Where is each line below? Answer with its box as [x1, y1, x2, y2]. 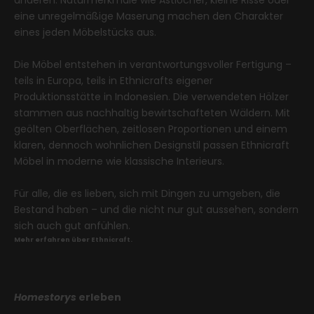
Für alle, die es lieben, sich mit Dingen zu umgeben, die [14, 186, 280, 200]
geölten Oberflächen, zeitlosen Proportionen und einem [14, 121, 287, 136]
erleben [78, 289, 121, 304]
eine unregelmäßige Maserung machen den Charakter [14, 8, 283, 23]
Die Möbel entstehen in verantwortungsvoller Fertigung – [14, 57, 292, 71]
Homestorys [14, 289, 78, 304]
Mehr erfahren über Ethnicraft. [14, 234, 132, 244]
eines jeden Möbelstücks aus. [14, 25, 156, 39]
